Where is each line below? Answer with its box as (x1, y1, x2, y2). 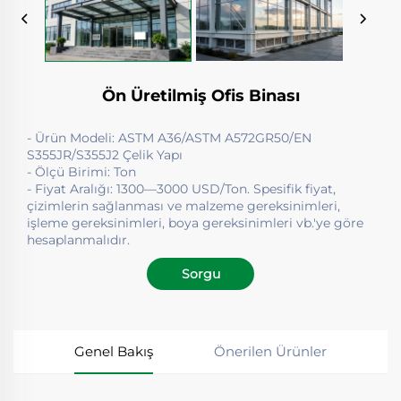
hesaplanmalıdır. (27, 231, 130, 248)
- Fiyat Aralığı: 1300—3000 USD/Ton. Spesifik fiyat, (27, 180, 336, 197)
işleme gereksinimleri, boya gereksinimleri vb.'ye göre (27, 214, 363, 231)
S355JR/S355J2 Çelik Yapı (27, 146, 183, 163)
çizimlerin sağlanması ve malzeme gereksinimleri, (27, 197, 340, 214)
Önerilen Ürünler (214, 342, 327, 360)
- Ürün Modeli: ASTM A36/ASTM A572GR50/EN (27, 129, 311, 146)
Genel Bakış (74, 342, 153, 360)
